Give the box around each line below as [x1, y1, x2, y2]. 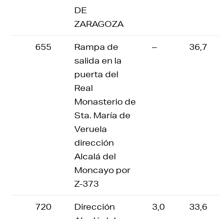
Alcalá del [74, 151, 116, 161]
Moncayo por [74, 165, 131, 175]
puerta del [74, 69, 118, 79]
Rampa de [74, 42, 118, 52]
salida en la [74, 55, 122, 66]
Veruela [74, 124, 107, 134]
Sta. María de [74, 110, 131, 120]
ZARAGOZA [74, 19, 124, 29]
